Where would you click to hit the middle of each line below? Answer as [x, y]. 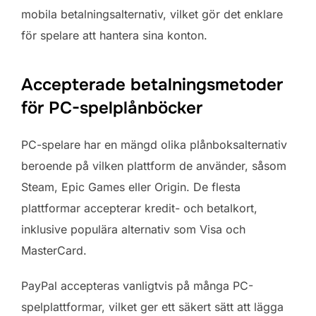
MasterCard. [54, 251]
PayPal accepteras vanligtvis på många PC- [137, 286]
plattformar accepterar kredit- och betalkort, [139, 208]
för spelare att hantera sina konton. [114, 36]
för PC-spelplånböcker [112, 108]
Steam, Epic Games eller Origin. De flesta [131, 187]
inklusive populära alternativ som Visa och [133, 230]
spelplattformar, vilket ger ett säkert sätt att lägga [152, 307]
